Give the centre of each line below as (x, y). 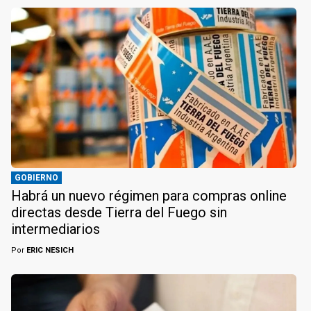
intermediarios (56, 229)
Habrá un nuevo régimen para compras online (149, 196)
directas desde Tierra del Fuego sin (119, 213)
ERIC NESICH (49, 251)
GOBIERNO (36, 178)
